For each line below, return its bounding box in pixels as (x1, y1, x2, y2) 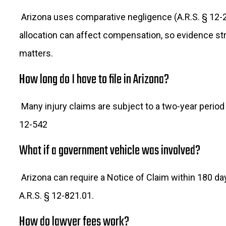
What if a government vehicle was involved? (19, 141, 200, 161)
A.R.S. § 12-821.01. (19, 190, 94, 201)
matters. (19, 48, 53, 59)
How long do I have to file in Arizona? (19, 70, 169, 90)
